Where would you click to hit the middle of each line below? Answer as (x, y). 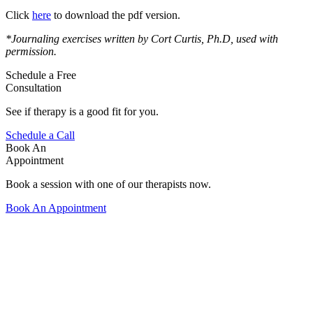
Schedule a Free (41, 75)
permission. (31, 52)
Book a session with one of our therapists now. (108, 184)
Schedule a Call (40, 136)
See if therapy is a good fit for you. (82, 112)
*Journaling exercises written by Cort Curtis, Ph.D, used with (142, 39)
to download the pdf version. (116, 15)
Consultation (34, 88)
